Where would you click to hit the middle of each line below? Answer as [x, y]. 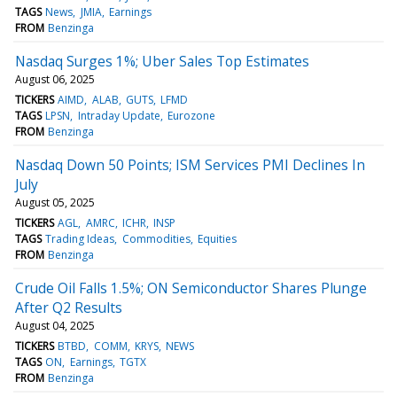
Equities [217, 238]
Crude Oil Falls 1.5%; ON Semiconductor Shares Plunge [191, 288]
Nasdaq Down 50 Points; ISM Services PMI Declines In [190, 164]
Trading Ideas [80, 238]
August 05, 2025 [55, 202]
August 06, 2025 [55, 79]
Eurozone [191, 115]
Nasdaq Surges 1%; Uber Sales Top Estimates [162, 61]
